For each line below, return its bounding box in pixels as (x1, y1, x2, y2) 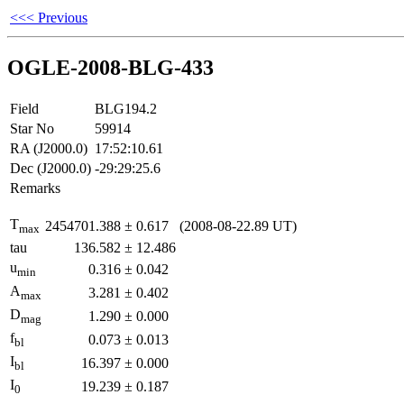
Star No (10, 120, 54, 136)
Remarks (10, 179, 60, 196)
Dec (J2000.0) (10, 160, 91, 176)
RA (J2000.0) (10, 140, 87, 156)
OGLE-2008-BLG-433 (7, 55, 214, 79)
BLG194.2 (95, 100, 157, 116)
